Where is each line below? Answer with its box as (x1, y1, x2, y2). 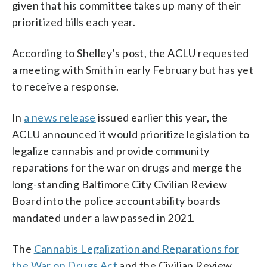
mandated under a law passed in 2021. (12, 210, 195, 224)
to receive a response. (12, 79, 119, 93)
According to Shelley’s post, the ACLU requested (12, 46, 249, 60)
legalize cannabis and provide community (12, 144, 210, 157)
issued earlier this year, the (95, 110, 228, 124)
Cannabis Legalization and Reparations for (33, 241, 240, 255)
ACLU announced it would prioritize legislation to (12, 127, 250, 141)
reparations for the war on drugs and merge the (12, 160, 243, 174)
